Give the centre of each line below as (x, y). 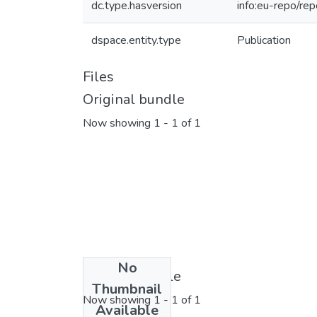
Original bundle (134, 99)
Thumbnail (127, 289)
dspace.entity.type (136, 40)
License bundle (132, 276)
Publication (264, 40)
